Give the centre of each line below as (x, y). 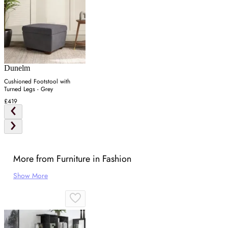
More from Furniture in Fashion (72, 159)
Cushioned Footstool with (37, 82)
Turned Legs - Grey (28, 89)
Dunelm (17, 68)
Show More (31, 176)
